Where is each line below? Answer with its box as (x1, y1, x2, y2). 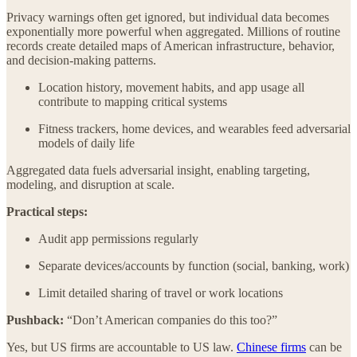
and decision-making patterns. (6, 53, 156, 67)
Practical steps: (6, 204, 88, 218)
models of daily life (38, 135, 135, 150)
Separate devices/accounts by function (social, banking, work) (38, 258, 349, 273)
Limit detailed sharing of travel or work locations (38, 285, 283, 300)
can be (306, 339, 342, 354)
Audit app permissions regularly (38, 231, 198, 245)
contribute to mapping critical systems (38, 94, 227, 108)
